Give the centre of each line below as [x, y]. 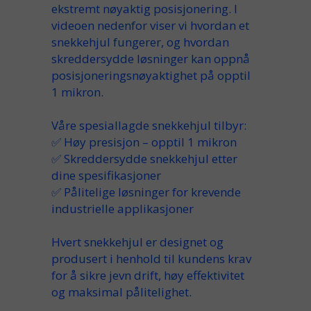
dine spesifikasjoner [106, 175]
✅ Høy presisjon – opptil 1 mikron [144, 142]
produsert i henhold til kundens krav [151, 259]
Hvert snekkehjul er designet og [137, 242]
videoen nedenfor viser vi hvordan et [150, 25]
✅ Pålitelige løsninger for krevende [146, 192]
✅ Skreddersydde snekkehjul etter [144, 159]
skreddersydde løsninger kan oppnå [151, 59]
